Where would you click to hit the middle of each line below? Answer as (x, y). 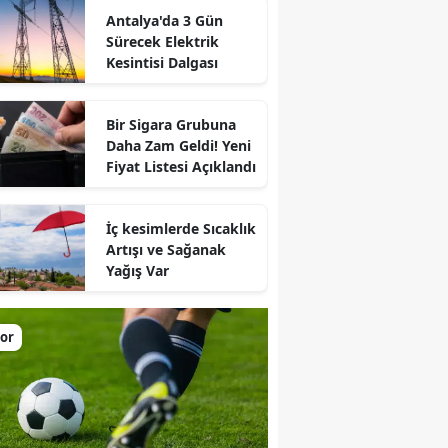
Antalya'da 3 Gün (164, 20)
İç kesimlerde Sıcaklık (180, 228)
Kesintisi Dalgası (161, 62)
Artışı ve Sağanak (165, 249)
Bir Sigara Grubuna (170, 124)
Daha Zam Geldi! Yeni (178, 145)
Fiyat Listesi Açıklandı (180, 166)
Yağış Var (137, 270)
